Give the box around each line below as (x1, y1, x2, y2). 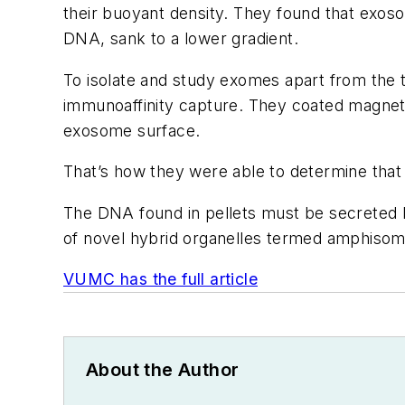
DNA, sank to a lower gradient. (63, 28, 298, 48)
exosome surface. (63, 120, 201, 140)
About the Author (86, 359, 240, 381)
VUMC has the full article (63, 269, 258, 289)
